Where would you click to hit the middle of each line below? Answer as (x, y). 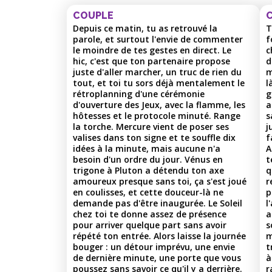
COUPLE (93, 15)
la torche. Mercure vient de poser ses (151, 126)
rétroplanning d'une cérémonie (139, 93)
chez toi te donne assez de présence (150, 214)
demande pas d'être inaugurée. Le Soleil (158, 203)
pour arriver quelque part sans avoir (150, 225)
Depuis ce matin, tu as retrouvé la (145, 28)
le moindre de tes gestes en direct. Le (152, 50)
